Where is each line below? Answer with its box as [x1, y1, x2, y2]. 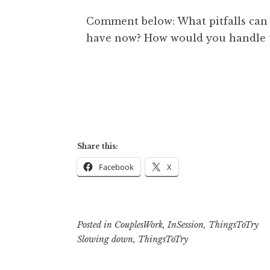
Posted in [77, 219, 115, 230]
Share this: [77, 141, 118, 151]
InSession [168, 219, 204, 230]
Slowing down [77, 233, 133, 245]
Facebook [99, 161, 134, 172]
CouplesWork [115, 219, 163, 230]
